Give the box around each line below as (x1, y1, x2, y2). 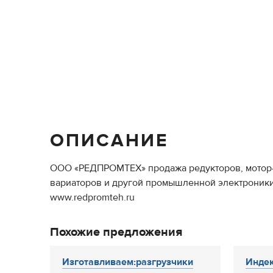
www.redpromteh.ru (50, 191, 135, 204)
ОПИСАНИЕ (50, 129, 168, 152)
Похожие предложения (50, 224, 182, 239)
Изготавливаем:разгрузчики (62, 256, 193, 268)
